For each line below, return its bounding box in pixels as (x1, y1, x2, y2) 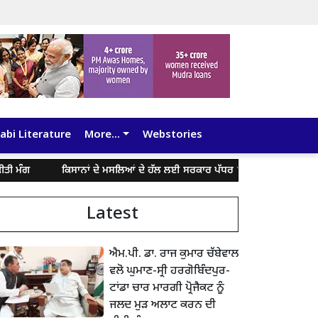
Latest (86, 203, 138, 226)
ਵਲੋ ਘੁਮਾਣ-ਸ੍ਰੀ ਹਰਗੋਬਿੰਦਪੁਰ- (109, 264, 230, 280)
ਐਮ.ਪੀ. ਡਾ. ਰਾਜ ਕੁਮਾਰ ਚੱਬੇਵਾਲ (109, 247, 238, 263)
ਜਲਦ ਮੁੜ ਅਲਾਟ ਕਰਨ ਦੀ (109, 298, 216, 314)
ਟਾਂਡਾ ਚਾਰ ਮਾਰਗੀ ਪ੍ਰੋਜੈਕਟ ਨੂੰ (109, 281, 224, 297)
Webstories (142, 128, 202, 143)
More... (84, 128, 120, 143)
